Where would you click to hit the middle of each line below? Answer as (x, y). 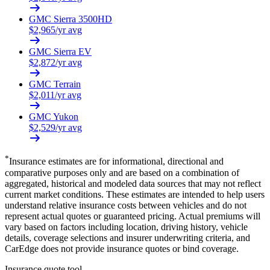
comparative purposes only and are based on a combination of (122, 172)
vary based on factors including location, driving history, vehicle (126, 227)
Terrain (67, 84)
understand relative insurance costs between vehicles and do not (126, 205)
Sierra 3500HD (83, 19)
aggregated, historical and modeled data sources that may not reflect (133, 183)
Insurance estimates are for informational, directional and (116, 162)
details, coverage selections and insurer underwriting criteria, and (127, 237)
